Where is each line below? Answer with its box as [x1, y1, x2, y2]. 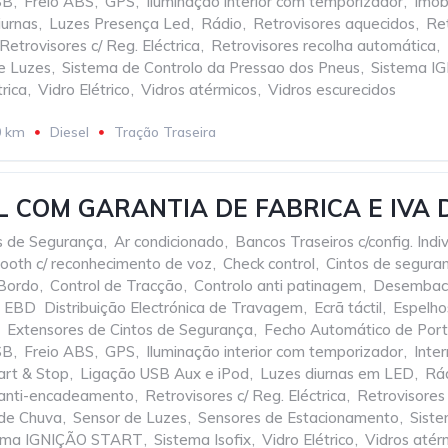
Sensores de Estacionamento [198, 408, 399, 427]
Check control [223, 254, 315, 273]
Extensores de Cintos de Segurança [7, 320, 253, 339]
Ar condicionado [114, 232, 224, 251]
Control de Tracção [50, 276, 183, 295]
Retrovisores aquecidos [253, 14, 415, 33]
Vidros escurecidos [268, 80, 396, 99]
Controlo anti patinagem [194, 276, 362, 295]
